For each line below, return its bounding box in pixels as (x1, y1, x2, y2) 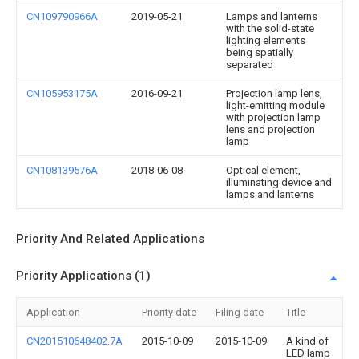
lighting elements (226, 34, 305, 46)
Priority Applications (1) (16, 268, 151, 283)
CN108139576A (26, 164, 98, 176)
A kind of (286, 335, 329, 347)
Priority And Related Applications (16, 232, 204, 246)
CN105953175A (26, 87, 98, 99)
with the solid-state (226, 22, 314, 34)
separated (226, 58, 273, 71)
